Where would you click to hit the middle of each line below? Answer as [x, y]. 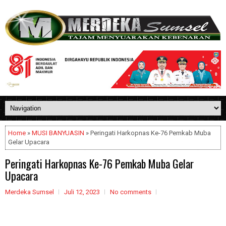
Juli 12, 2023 [82, 192]
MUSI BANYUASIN [58, 133]
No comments [131, 192]
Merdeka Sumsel [30, 192]
